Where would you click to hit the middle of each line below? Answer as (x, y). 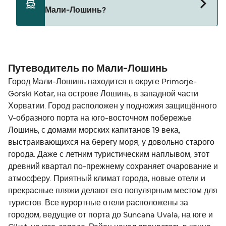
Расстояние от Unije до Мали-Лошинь (96, 42)
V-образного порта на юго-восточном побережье (100, 119)
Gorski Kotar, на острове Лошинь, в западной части (103, 95)
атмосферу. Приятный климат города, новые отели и (107, 179)
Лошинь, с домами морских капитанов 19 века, (94, 131)
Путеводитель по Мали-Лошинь (88, 69)
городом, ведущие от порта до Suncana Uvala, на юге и (110, 216)
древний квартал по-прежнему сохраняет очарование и (113, 167)
